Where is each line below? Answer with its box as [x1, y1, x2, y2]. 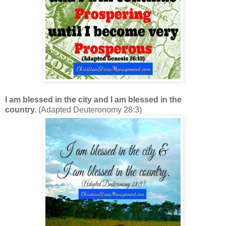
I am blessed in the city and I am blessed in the [5, 95, 182, 104]
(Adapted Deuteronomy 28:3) [38, 105, 142, 115]
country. [5, 105, 38, 115]
